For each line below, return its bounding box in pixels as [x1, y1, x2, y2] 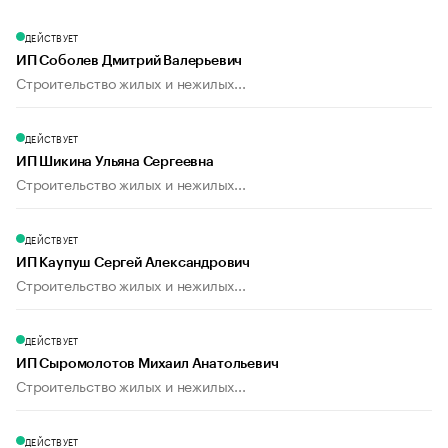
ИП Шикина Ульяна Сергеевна [16, 155, 214, 170]
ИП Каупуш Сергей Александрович [16, 256, 250, 271]
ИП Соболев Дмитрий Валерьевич [16, 54, 243, 69]
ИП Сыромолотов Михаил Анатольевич [16, 357, 279, 372]
